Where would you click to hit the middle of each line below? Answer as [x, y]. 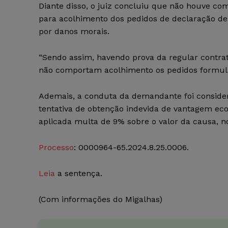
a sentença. [79, 174]
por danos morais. [74, 32]
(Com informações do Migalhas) [101, 199]
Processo [56, 148]
